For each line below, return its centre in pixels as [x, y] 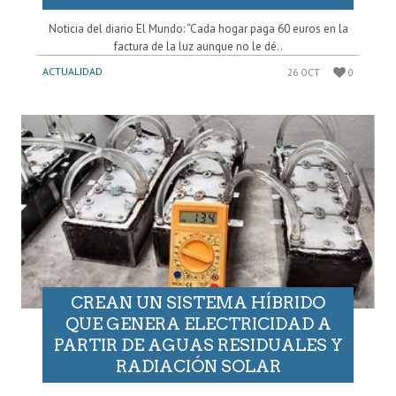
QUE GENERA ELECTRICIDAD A [198, 324]
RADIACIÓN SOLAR [198, 366]
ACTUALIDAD [72, 72]
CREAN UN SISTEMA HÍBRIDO [198, 302]
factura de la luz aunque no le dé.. [198, 47]
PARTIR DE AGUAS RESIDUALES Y [198, 345]
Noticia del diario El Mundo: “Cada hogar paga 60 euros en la [198, 29]
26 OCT [304, 73]
